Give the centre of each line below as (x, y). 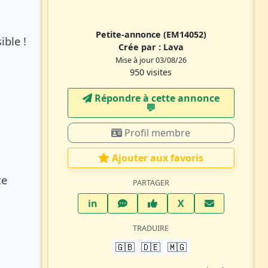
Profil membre (156, 133)
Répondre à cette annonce (156, 98)
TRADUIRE (151, 228)
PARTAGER (151, 182)
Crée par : (141, 47)
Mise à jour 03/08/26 (151, 60)
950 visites (151, 72)
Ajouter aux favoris (158, 158)
